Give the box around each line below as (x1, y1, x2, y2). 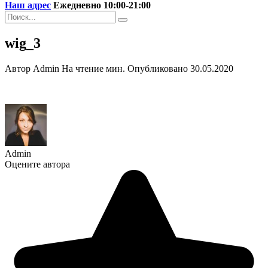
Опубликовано (127, 63, 188, 74)
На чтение (62, 63, 103, 74)
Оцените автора (5, 159, 70, 169)
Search (4, 10, 30, 20)
